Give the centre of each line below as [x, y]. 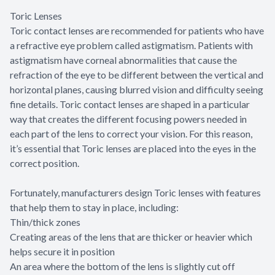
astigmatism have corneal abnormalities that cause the [123, 60]
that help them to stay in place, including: [94, 207]
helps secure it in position [63, 251]
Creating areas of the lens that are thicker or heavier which [131, 236]
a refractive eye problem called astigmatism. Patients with [131, 45]
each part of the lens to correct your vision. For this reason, [131, 133]
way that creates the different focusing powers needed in [128, 118]
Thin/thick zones [45, 222]
